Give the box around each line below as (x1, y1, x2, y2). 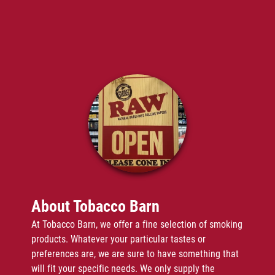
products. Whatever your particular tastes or (31, 233, 206, 245)
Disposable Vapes (98, 31, 176, 44)
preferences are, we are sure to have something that (31, 248, 239, 260)
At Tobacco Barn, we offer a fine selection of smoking (31, 219, 242, 230)
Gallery (122, 57, 153, 70)
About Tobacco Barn (31, 197, 160, 215)
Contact (120, 109, 155, 122)
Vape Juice (113, 6, 161, 18)
